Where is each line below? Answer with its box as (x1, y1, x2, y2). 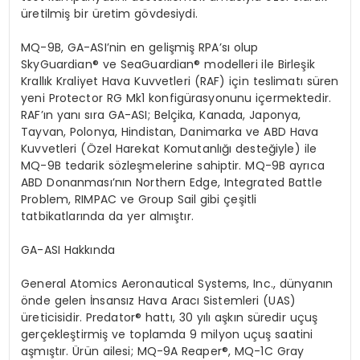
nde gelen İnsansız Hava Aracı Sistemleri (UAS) (28, 292, 296, 309)
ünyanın (287, 276, 333, 292)
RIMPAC (75, 191, 117, 207)
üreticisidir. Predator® (21, 309, 145, 325)
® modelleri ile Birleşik (194, 56, 315, 72)
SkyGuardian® (21, 56, 103, 72)
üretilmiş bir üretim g (21, 6, 142, 22)
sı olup (221, 39, 259, 55)
